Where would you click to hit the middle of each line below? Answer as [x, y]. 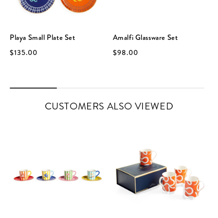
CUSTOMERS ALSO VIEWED [109, 106]
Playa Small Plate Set [43, 37]
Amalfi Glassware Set [145, 37]
